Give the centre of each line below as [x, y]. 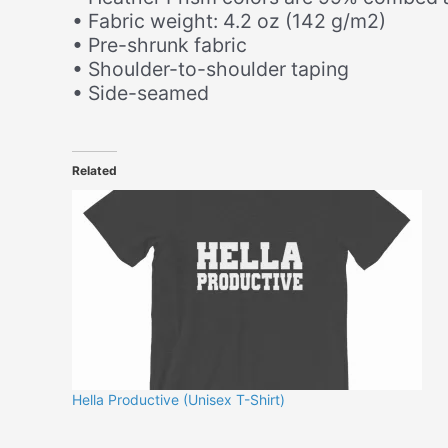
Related [94, 171]
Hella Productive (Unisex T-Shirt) [178, 400]
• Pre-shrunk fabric [159, 45]
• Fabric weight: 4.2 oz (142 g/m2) [229, 21]
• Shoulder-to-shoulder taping [210, 69]
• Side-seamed [140, 93]
